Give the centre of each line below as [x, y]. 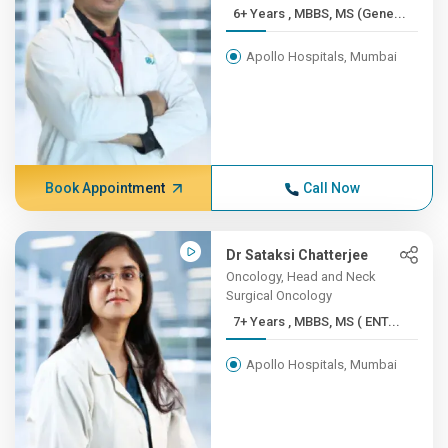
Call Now [331, 188]
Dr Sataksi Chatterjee [297, 255]
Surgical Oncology [279, 295]
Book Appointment [104, 188]
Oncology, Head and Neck [301, 276]
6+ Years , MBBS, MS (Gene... [347, 13]
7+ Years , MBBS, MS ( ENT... [344, 321]
